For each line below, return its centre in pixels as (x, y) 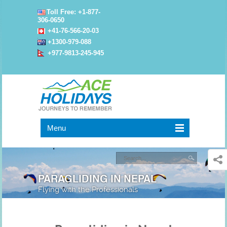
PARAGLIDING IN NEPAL (97, 178)
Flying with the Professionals (88, 190)
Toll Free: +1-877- (73, 12)
